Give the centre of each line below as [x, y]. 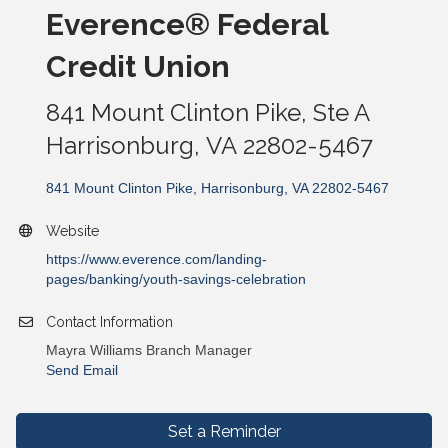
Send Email [82, 370]
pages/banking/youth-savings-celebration [176, 279]
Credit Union [138, 67]
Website [72, 231]
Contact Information [109, 322]
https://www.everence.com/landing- [156, 259]
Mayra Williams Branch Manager [149, 350]
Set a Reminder [224, 432]
